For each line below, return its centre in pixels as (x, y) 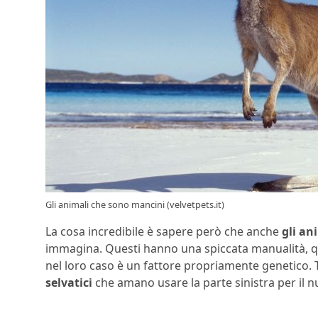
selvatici (69, 282)
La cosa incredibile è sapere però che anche (164, 231)
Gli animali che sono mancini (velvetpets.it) (135, 204)
